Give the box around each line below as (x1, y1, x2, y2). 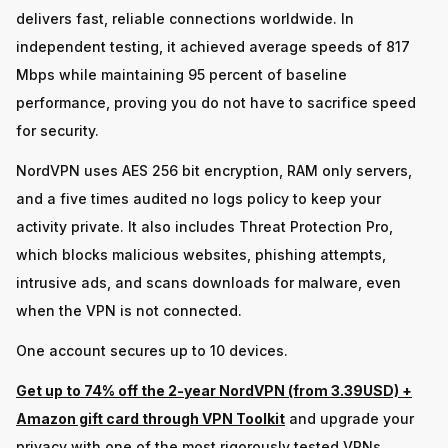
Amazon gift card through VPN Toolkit (16, 410, 285, 428)
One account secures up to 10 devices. (16, 342, 288, 360)
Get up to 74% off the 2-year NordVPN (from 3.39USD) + (16, 382, 412, 400)
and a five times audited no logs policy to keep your (16, 190, 381, 208)
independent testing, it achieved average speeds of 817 (16, 38, 410, 56)
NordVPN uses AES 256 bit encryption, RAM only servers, (16, 162, 412, 180)
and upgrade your (285, 410, 414, 428)
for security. (16, 122, 99, 140)
